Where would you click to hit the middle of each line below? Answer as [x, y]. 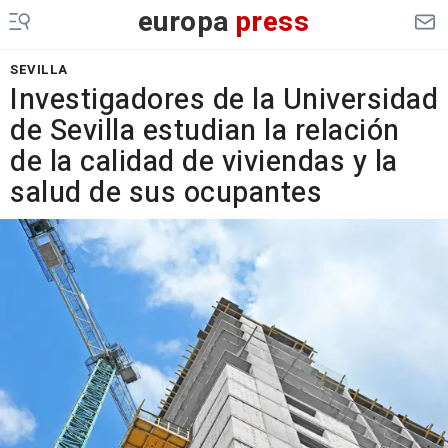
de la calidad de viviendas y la [204, 162]
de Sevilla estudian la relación [205, 131]
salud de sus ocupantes [166, 193]
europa [183, 22]
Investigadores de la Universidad [224, 100]
